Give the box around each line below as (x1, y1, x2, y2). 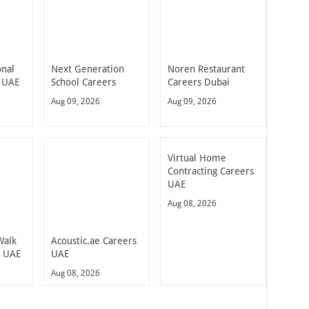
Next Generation (51, 63, 124, 75)
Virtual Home (167, 152, 226, 164)
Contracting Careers (167, 166, 254, 177)
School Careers (51, 77, 116, 88)
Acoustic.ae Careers (51, 235, 137, 247)
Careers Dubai (167, 77, 230, 88)
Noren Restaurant (167, 63, 245, 75)
